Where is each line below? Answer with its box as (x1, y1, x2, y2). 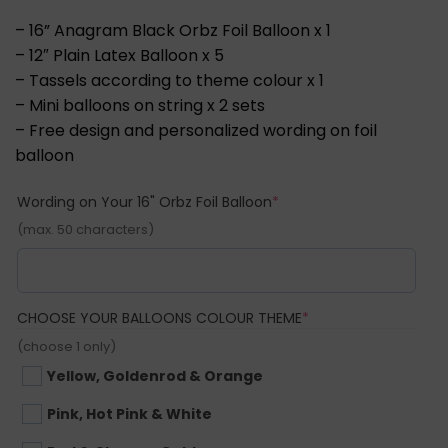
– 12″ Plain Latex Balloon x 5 (15, 43, 224, 67)
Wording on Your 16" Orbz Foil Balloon (17, 191, 272, 212)
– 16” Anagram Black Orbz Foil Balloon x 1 (15, 18, 331, 42)
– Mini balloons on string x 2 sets (15, 93, 265, 117)
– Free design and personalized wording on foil (15, 118, 377, 142)
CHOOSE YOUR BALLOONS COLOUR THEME (17, 307, 302, 328)
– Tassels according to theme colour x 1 (15, 68, 324, 92)
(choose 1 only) (17, 336, 116, 356)
